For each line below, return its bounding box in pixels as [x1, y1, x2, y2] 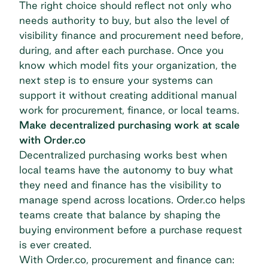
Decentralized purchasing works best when [19, 149, 227, 161]
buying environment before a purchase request [19, 224, 242, 236]
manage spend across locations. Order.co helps [19, 194, 245, 206]
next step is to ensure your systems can [19, 74, 213, 86]
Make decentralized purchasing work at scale [19, 119, 240, 131]
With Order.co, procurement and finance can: [19, 254, 234, 266]
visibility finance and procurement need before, [19, 29, 243, 41]
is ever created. [19, 239, 92, 251]
